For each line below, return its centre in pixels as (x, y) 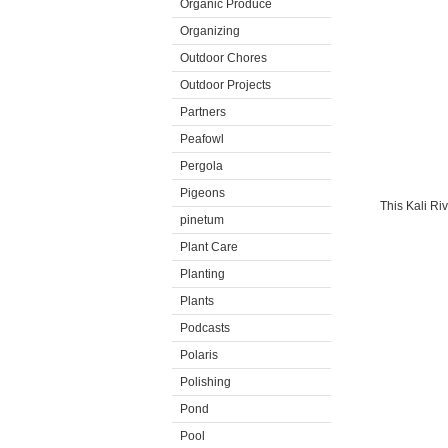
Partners (203, 112)
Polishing (205, 382)
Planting (202, 274)
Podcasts (205, 328)
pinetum (202, 220)
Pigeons (202, 193)
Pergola (201, 166)
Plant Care (209, 247)
